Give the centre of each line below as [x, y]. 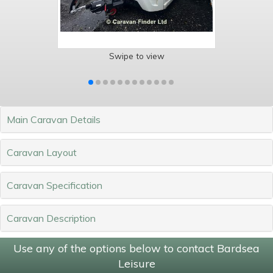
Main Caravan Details [54, 119]
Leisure [136, 263]
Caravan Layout [42, 152]
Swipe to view [136, 55]
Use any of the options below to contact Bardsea [136, 248]
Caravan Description [51, 218]
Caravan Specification [55, 185]
